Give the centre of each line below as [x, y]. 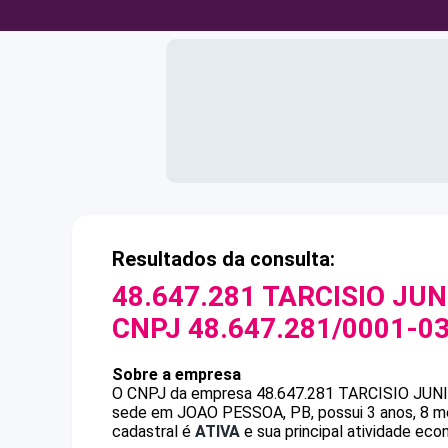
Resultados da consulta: [223, 259]
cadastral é [153, 431]
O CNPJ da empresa [184, 393]
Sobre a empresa [176, 374]
